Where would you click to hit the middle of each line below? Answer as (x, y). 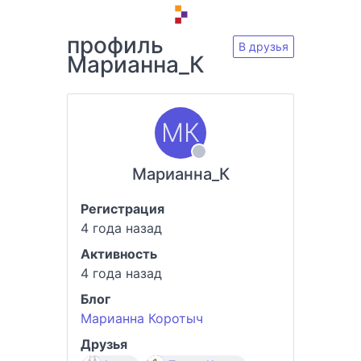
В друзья (264, 46)
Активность (118, 254)
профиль (115, 45)
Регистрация (122, 209)
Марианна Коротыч (141, 318)
